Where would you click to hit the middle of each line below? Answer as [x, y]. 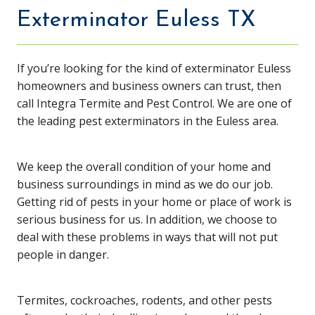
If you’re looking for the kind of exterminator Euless [154, 69]
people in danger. [63, 255]
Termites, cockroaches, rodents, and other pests [144, 301]
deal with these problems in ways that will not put [147, 237]
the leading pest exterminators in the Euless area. [147, 121]
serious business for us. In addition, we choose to [147, 220]
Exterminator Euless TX [136, 20]
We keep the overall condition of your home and [143, 167]
